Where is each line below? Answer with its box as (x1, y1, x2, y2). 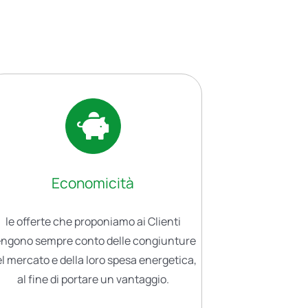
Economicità (52, 173, 135, 193)
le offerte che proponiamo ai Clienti (5, 214, 181, 230)
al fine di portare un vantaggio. (16, 272, 169, 287)
